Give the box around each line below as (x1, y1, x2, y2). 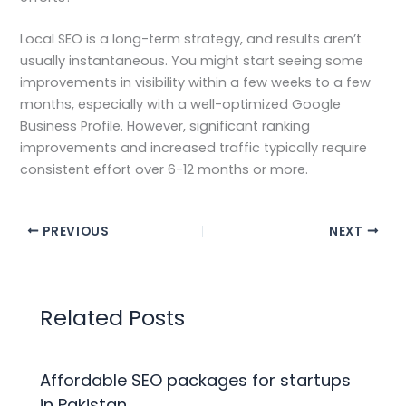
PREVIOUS (39, 222, 110, 240)
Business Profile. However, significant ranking (20, 116, 311, 135)
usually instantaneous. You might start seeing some (20, 51, 364, 70)
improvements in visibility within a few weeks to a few (20, 72, 372, 92)
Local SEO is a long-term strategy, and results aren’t (20, 29, 362, 48)
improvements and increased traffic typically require (20, 138, 368, 157)
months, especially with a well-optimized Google (20, 94, 342, 113)
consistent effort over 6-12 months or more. (20, 159, 309, 179)
